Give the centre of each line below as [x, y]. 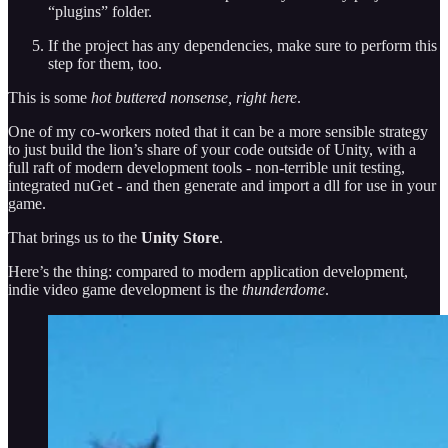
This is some [49, 97]
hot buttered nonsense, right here [194, 97]
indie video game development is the [125, 289]
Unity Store [180, 237]
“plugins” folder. [100, 11]
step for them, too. [105, 63]
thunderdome [283, 289]
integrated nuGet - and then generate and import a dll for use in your [222, 185]
